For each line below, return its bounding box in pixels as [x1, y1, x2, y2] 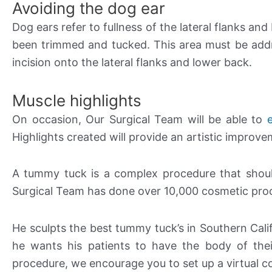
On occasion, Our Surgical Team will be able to [12, 112, 267, 126]
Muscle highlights [12, 90, 141, 110]
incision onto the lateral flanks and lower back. [12, 56, 252, 69]
